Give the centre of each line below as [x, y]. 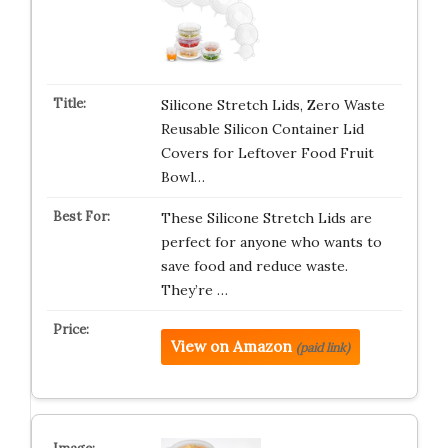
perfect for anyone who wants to [271, 242]
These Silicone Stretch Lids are [266, 218]
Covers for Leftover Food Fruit [267, 153]
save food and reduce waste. [254, 266]
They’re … [194, 290]
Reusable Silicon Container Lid [262, 129]
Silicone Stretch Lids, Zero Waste [272, 105]
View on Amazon [231, 346]
